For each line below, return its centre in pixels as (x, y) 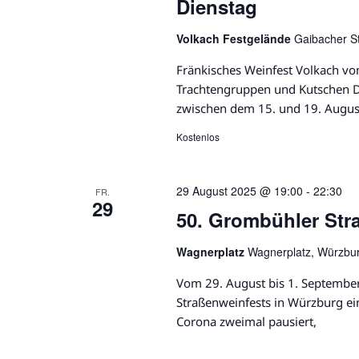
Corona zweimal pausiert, (246, 322)
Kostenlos (198, 137)
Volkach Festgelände (235, 39)
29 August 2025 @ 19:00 (239, 191)
